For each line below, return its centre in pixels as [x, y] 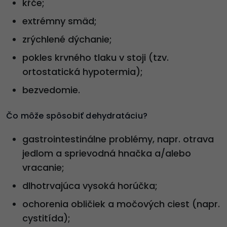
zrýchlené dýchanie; [67, 40]
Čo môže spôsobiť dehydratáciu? [77, 116]
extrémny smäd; [60, 21]
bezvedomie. [51, 90]
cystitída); [46, 218]
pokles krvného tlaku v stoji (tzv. [96, 58]
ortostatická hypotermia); [83, 72]
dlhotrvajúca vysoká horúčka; [90, 186]
